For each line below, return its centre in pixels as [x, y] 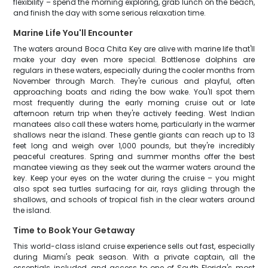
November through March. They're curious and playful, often [134, 81]
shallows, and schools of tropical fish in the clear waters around [134, 200]
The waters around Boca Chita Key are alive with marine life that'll [134, 49]
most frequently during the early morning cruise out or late [134, 103]
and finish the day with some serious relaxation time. [110, 13]
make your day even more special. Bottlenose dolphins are [134, 60]
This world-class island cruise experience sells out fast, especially [134, 246]
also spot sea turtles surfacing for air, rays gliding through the [134, 189]
